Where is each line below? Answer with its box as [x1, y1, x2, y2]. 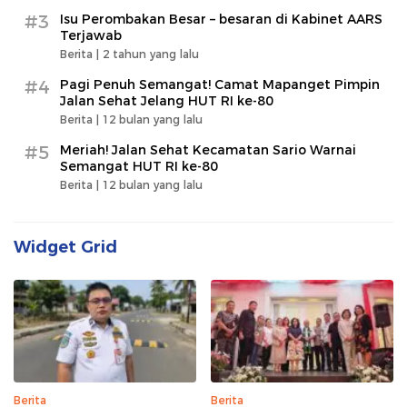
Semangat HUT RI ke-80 [60, 158, 218, 175]
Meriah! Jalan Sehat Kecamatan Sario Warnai [60, 142, 356, 159]
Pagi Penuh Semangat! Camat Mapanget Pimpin [60, 76, 380, 94]
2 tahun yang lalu [103, 47, 199, 62]
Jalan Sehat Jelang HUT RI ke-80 [60, 93, 273, 110]
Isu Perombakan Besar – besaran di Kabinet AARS [60, 11, 382, 28]
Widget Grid [14, 237, 117, 258]
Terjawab [60, 27, 122, 45]
